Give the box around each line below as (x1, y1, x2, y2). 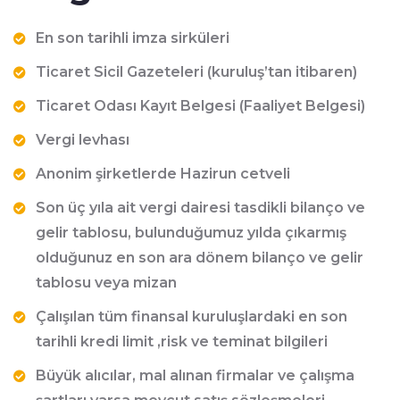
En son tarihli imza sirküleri (36, 29, 229, 46)
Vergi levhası (36, 131, 129, 148)
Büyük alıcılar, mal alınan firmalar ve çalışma (36, 367, 354, 384)
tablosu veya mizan (36, 274, 177, 291)
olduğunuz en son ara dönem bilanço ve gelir (36, 249, 363, 266)
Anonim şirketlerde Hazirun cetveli (36, 165, 290, 182)
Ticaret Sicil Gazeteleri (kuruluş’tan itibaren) (36, 63, 357, 80)
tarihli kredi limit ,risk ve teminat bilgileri (36, 333, 328, 350)
